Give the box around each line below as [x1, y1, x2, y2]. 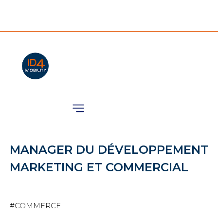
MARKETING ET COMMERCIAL [10, 160, 188, 174]
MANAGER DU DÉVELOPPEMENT [10, 142, 208, 157]
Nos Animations [10, 72, 104, 86]
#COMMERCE [10, 201, 61, 210]
